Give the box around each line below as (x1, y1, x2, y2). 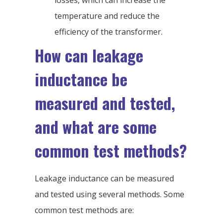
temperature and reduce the (55, 10, 160, 22)
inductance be (35, 67, 127, 91)
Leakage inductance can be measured (35, 173, 174, 184)
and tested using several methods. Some (35, 189, 184, 200)
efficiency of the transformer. (55, 26, 163, 38)
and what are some (35, 115, 157, 139)
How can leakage (35, 44, 143, 67)
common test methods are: (35, 205, 134, 216)
